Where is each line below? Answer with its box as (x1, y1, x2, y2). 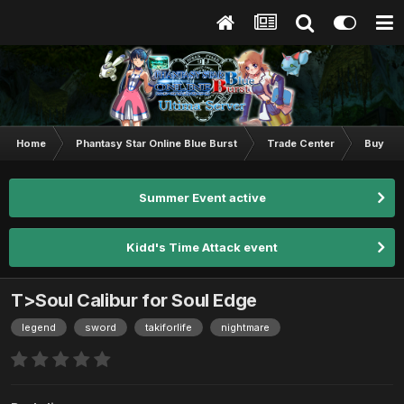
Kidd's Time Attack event (126, 240, 278, 254)
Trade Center (267, 137, 335, 150)
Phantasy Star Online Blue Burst (76, 137, 237, 150)
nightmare (221, 321, 270, 335)
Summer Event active (138, 190, 266, 205)
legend (22, 321, 56, 335)
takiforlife (145, 321, 192, 335)
